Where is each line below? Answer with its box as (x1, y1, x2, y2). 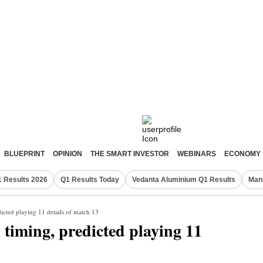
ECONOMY (224, 150, 261, 157)
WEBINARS (177, 150, 216, 157)
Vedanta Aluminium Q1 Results (132, 176, 235, 184)
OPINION (53, 150, 82, 157)
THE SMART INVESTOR (90, 150, 169, 157)
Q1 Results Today (60, 176, 119, 184)
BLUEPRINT (4, 150, 45, 157)
